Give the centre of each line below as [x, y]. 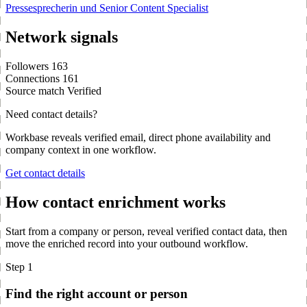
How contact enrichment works [115, 202]
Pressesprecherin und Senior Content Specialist [107, 8]
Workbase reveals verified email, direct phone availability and [138, 138]
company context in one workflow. [81, 150]
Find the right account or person [97, 293]
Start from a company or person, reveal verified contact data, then [146, 231]
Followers [27, 66]
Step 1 [19, 267]
